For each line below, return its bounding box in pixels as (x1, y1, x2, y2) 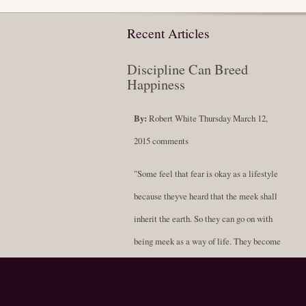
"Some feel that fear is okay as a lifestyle (134, 167, 278, 180)
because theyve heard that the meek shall (134, 189, 277, 202)
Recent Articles (127, 25, 210, 42)
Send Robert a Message (127, 269, 254, 287)
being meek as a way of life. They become (134, 234, 281, 247)
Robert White (149, 111, 197, 124)
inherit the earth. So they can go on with (134, 212, 273, 225)
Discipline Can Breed (127, 60, 248, 79)
